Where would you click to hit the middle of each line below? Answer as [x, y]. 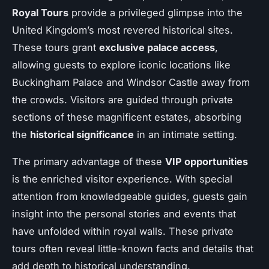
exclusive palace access [157, 48]
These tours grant [56, 48]
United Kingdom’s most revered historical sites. [122, 30]
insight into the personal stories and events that [124, 214]
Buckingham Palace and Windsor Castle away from [131, 83]
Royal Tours [40, 13]
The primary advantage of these [89, 162]
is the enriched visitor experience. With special [122, 179]
